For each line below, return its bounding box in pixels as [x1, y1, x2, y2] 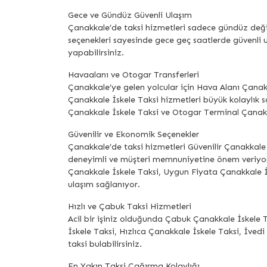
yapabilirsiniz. [68, 48, 124, 58]
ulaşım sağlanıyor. [68, 179, 140, 190]
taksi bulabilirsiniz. [68, 239, 142, 250]
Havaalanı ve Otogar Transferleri [68, 70, 199, 80]
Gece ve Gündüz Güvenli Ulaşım [68, 10, 192, 21]
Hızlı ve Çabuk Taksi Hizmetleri [68, 201, 191, 212]
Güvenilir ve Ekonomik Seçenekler [68, 129, 199, 140]
